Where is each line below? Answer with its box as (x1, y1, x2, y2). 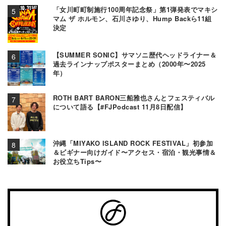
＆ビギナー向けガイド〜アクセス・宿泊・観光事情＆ (53, 147, 216, 157)
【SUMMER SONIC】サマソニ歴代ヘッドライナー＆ (53, 50, 217, 60)
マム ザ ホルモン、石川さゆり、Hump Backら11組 (53, 14, 212, 24)
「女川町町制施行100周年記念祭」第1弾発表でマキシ (53, 5, 218, 15)
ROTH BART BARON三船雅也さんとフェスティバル (53, 93, 215, 103)
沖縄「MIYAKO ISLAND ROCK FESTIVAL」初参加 (53, 138, 213, 148)
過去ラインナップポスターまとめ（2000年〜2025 (53, 59, 206, 69)
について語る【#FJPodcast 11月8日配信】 (53, 102, 187, 112)
